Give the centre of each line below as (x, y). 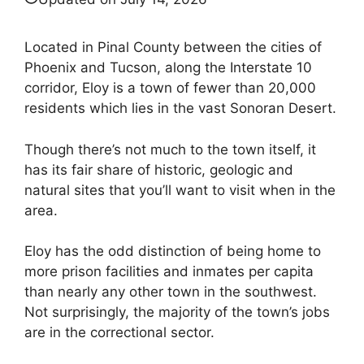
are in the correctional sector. (119, 332)
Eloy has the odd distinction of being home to (173, 251)
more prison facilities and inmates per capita (169, 271)
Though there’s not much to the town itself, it (170, 149)
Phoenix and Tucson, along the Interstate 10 (168, 67)
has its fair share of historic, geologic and (159, 169)
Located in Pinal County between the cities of (173, 47)
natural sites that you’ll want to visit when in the (180, 190)
